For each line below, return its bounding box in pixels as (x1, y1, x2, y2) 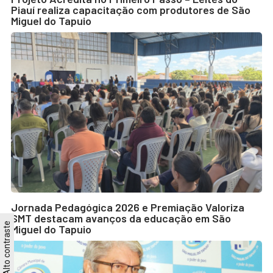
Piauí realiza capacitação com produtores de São (11, 3, 250, 17)
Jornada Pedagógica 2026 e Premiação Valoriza (11, 200, 244, 214)
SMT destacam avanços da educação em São (11, 211, 231, 225)
